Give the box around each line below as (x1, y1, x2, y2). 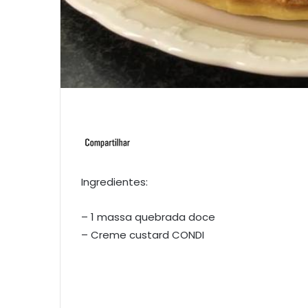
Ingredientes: (81, 175, 148, 190)
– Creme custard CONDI (81, 228, 204, 243)
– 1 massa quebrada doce (81, 210, 215, 225)
